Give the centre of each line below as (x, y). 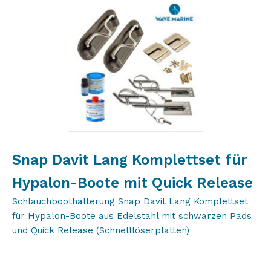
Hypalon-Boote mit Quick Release (132, 183)
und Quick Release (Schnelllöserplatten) (101, 230)
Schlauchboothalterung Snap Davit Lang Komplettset (130, 201)
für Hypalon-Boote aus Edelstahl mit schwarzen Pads (132, 216)
